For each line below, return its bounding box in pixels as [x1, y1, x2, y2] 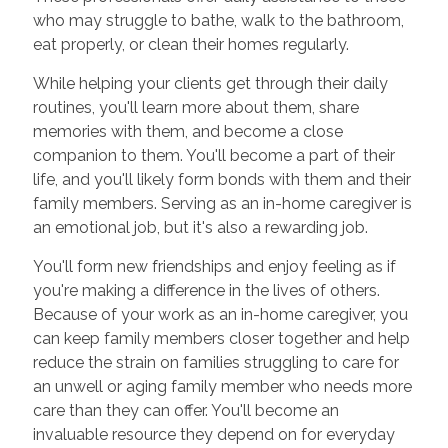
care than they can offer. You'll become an [32, 401, 339, 421]
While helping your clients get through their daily [32, 74, 388, 94]
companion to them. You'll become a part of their [32, 146, 395, 166]
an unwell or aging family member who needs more [32, 377, 412, 397]
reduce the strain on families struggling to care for [32, 353, 399, 373]
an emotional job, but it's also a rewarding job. [32, 218, 372, 238]
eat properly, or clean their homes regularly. [32, 35, 353, 55]
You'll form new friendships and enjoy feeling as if [32, 257, 396, 277]
